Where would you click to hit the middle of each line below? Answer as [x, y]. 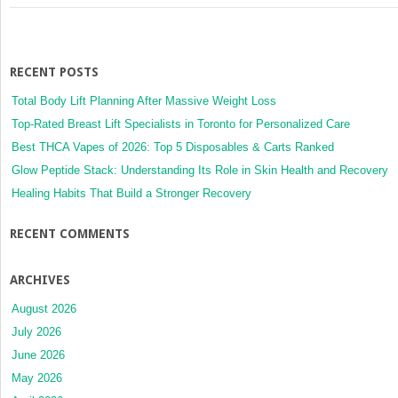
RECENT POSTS [54, 72]
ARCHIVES [40, 279]
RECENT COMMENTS [70, 233]
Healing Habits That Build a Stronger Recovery [133, 193]
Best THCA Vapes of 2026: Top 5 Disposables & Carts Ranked [173, 147]
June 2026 [38, 354]
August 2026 [44, 308]
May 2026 [37, 378]
